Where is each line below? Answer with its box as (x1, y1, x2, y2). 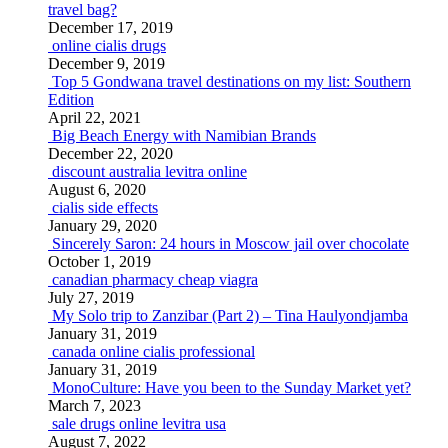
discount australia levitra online (52, 163, 247, 180)
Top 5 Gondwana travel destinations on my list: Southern (52, 73, 411, 90)
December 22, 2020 (48, 145, 173, 162)
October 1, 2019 (48, 253, 151, 270)
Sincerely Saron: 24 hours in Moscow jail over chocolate (52, 235, 409, 252)
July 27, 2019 (48, 289, 134, 306)
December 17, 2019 (48, 19, 173, 36)
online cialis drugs (52, 37, 166, 54)
